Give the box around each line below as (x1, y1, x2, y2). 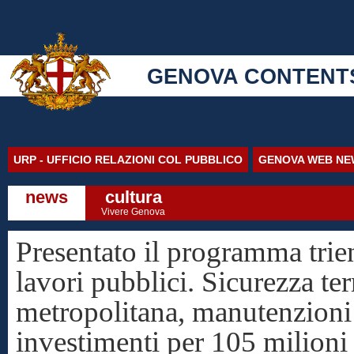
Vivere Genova (101, 206, 165, 217)
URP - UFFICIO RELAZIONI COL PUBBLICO (13, 153, 243, 166)
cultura (104, 187, 162, 207)
